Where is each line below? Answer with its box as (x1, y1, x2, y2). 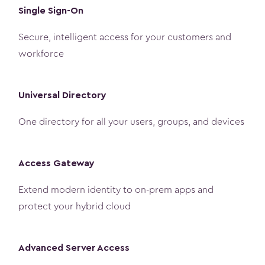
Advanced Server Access (18, 243, 130, 253)
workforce (18, 49, 64, 59)
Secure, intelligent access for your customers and (18, 32, 231, 42)
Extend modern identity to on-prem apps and (18, 185, 214, 195)
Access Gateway (18, 158, 95, 169)
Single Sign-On (18, 5, 83, 16)
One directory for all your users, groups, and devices (18, 117, 244, 127)
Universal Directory (18, 90, 106, 101)
